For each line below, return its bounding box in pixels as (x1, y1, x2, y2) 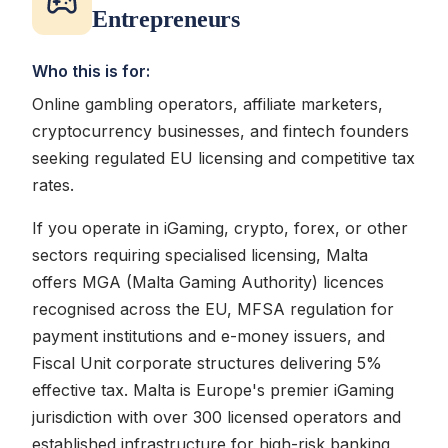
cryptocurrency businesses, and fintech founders (32, 121, 409, 141)
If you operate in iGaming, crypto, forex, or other (32, 218, 408, 238)
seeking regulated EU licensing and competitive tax (32, 148, 415, 168)
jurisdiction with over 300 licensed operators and (32, 407, 401, 427)
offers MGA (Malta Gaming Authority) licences (32, 272, 384, 292)
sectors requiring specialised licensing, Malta (32, 245, 368, 265)
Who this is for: (32, 61, 150, 81)
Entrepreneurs (92, 6, 240, 32)
